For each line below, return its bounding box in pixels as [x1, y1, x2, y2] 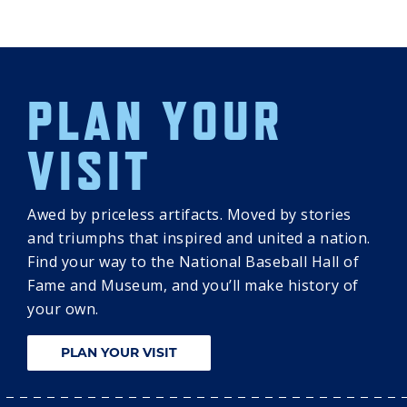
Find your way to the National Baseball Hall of [27, 252, 359, 273]
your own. [27, 299, 99, 320]
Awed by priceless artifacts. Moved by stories [27, 204, 352, 225]
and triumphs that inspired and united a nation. [27, 228, 371, 249]
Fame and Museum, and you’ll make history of [27, 275, 359, 296]
